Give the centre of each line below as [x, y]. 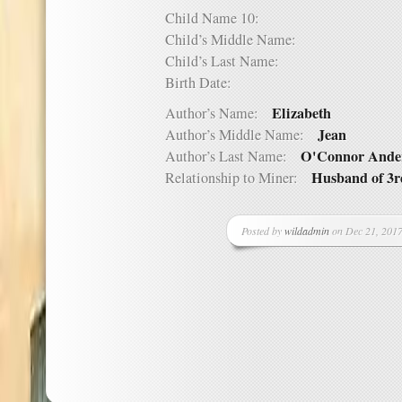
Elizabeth [301, 113]
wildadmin [306, 231]
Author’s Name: [218, 113]
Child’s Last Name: [229, 61]
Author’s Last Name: [233, 156]
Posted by [262, 231]
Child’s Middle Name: [237, 39]
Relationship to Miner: [238, 178]
